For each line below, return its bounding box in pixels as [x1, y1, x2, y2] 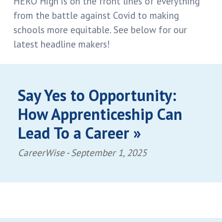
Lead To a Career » [17, 122, 141, 144]
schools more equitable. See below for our [13, 23, 187, 36]
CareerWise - [17, 146, 71, 159]
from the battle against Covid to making [13, 9, 179, 22]
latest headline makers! [13, 38, 110, 51]
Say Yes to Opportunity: [17, 85, 176, 106]
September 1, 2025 [70, 146, 147, 159]
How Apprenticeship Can [17, 104, 182, 125]
